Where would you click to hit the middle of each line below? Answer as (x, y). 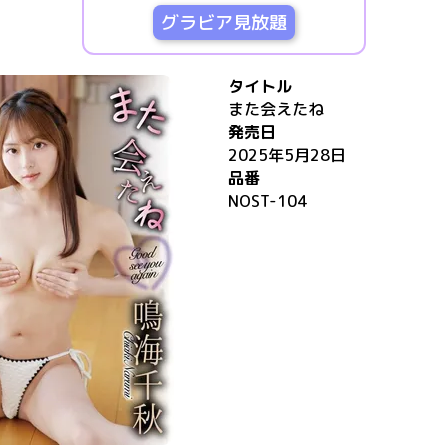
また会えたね (276, 109)
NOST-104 (267, 201)
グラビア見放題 (224, 22)
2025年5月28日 (287, 155)
